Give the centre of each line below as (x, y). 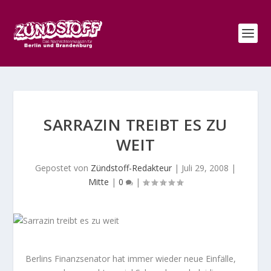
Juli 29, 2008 (205, 168)
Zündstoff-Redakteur (131, 168)
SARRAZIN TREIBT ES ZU (135, 125)
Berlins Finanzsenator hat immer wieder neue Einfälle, (131, 259)
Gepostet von (63, 168)
